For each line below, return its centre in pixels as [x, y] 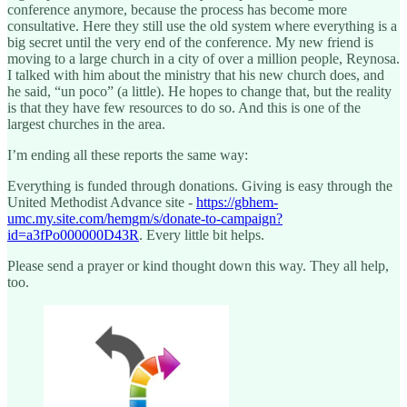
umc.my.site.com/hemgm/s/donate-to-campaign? [145, 218]
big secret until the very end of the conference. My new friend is [190, 42]
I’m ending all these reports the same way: [128, 154]
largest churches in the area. [86, 124]
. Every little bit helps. [202, 234]
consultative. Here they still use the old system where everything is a [202, 25]
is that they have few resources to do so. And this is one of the [184, 107]
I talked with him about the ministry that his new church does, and [196, 74]
